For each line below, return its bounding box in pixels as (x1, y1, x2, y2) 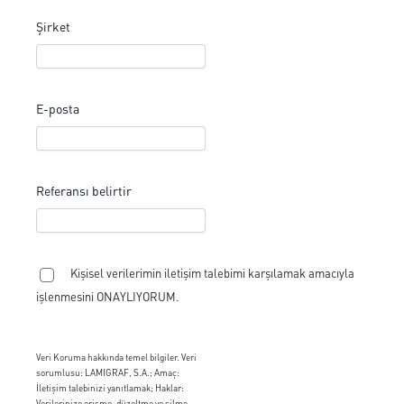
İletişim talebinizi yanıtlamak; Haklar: (36, 381, 184, 393)
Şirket (36, 18, 70, 35)
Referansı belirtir (36, 182, 132, 199)
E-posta (36, 100, 79, 117)
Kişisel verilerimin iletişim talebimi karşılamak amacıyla (70, 265, 355, 281)
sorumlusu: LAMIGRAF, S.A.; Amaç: (36, 366, 179, 378)
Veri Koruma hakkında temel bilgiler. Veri (36, 351, 197, 363)
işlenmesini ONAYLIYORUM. (36, 288, 179, 304)
